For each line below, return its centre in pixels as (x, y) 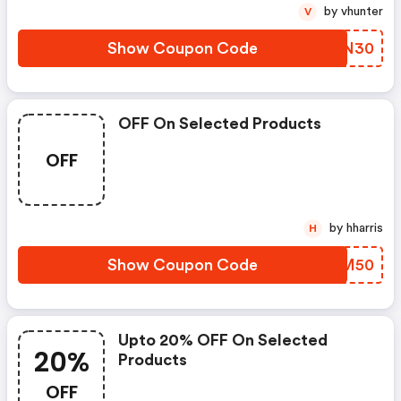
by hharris (365, 228)
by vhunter (362, 12)
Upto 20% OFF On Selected (223, 340)
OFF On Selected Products (220, 124)
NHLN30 (340, 48)
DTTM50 (340, 265)
